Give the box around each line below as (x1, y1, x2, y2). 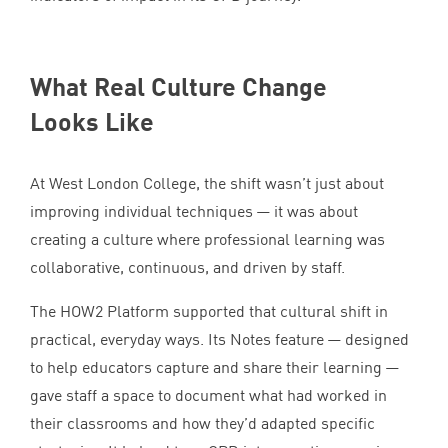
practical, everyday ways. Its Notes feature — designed (30, 329, 409, 350)
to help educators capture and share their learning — (30, 357, 403, 378)
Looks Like (30, 106, 154, 137)
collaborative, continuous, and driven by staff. (30, 257, 345, 278)
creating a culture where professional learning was (30, 229, 385, 250)
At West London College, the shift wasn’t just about (30, 173, 384, 194)
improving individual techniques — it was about (30, 201, 358, 222)
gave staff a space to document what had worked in (30, 385, 387, 406)
